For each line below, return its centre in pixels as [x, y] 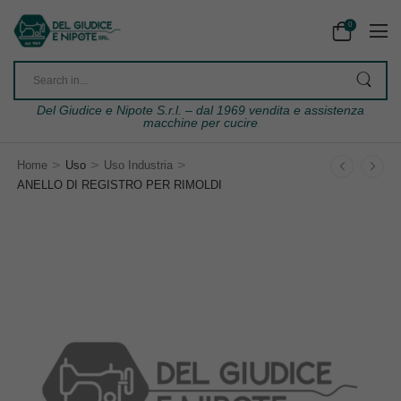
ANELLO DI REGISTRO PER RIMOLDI [119, 185]
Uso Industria [138, 166]
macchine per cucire [200, 123]
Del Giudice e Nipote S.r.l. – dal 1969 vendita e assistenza [200, 111]
